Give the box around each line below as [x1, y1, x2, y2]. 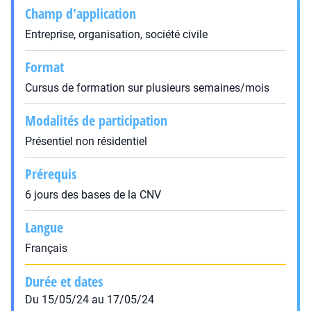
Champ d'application [25, 4, 136, 23]
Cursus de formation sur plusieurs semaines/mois [25, 81, 269, 94]
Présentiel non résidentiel [25, 135, 147, 148]
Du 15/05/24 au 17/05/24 [25, 293, 154, 306]
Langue [25, 218, 63, 237]
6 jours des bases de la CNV [25, 188, 161, 201]
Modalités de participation [25, 111, 167, 130]
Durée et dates [25, 272, 103, 291]
